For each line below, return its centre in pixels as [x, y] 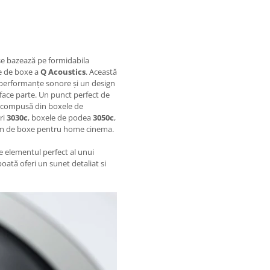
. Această [101, 71]
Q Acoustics [63, 71]
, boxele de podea [60, 117]
